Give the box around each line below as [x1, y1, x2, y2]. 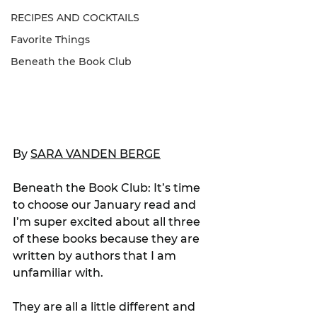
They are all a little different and [13, 300, 198, 314]
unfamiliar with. [13, 266, 103, 280]
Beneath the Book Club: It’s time [13, 181, 203, 195]
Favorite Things [11, 33, 90, 46]
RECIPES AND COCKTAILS [11, 11, 139, 24]
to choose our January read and [13, 198, 199, 212]
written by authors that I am [13, 249, 179, 263]
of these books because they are [13, 232, 202, 246]
